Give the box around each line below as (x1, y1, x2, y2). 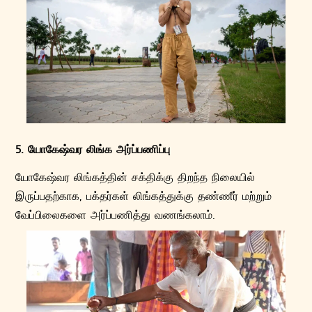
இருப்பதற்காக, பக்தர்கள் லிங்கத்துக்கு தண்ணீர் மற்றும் (15, 188, 272, 203)
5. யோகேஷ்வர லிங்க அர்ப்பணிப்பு (15, 141, 171, 157)
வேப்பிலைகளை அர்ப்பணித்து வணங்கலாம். (15, 207, 216, 222)
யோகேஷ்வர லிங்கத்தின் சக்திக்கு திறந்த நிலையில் (15, 169, 256, 185)
